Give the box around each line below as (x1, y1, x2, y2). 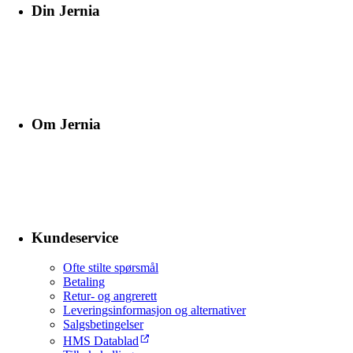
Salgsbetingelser (63, 318, 143, 332)
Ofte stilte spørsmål (63, 261, 158, 275)
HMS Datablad (63, 334, 139, 348)
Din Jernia (32, 2, 100, 19)
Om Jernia (32, 115, 101, 132)
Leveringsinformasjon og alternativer (63, 303, 246, 318)
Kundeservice (32, 229, 118, 246)
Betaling (63, 275, 105, 289)
